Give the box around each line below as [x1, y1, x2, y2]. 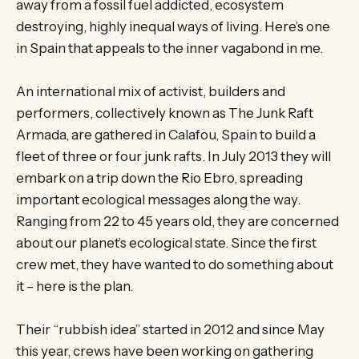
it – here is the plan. [16, 277, 133, 294]
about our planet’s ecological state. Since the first [16, 234, 317, 251]
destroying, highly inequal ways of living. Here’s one [16, 18, 330, 34]
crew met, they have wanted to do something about [16, 256, 333, 272]
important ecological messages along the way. [16, 191, 301, 208]
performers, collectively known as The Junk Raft [16, 104, 313, 121]
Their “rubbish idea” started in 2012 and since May [16, 321, 325, 337]
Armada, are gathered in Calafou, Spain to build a [16, 126, 316, 143]
